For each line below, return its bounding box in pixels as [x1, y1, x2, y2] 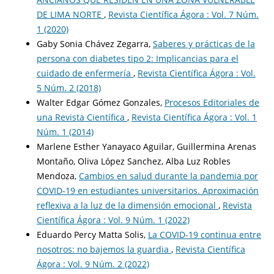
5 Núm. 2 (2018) [36, 82, 101, 94]
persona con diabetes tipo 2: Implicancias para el [36, 53, 239, 65]
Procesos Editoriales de [164, 97, 259, 109]
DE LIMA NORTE [36, 9, 104, 21]
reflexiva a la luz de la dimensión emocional [36, 199, 218, 212]
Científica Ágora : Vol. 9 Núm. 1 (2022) [36, 214, 190, 226]
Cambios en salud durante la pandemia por [78, 170, 258, 182]
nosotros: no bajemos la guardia [36, 243, 171, 256]
